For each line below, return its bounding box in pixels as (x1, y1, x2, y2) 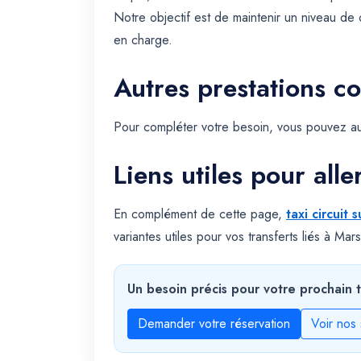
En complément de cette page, (114, 205, 286, 223)
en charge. (114, 31, 172, 49)
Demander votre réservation (138, 314, 290, 333)
